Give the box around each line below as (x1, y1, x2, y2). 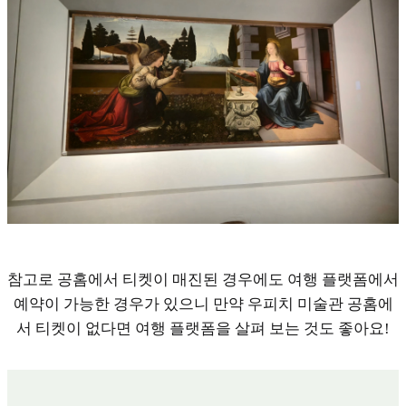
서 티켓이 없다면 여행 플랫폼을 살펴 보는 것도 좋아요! (16, 320, 390, 338)
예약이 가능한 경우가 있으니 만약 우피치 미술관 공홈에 (13, 295, 393, 314)
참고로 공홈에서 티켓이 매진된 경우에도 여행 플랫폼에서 (7, 271, 399, 289)
